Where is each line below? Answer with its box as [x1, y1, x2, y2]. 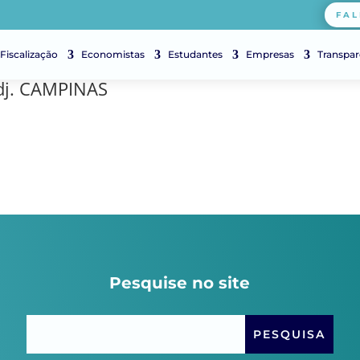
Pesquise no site [109, 273, 251, 292]
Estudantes [168, 48, 223, 60]
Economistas [81, 48, 145, 60]
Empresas [246, 48, 294, 60]
